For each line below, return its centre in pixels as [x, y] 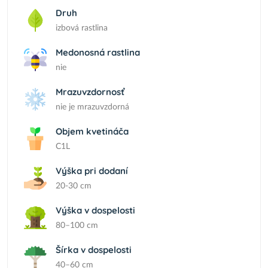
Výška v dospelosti [95, 210]
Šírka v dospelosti [94, 250]
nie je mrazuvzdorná [92, 107]
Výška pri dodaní [92, 171]
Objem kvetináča [92, 131]
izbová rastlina [82, 28]
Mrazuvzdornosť [90, 92]
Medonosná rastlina [98, 52]
